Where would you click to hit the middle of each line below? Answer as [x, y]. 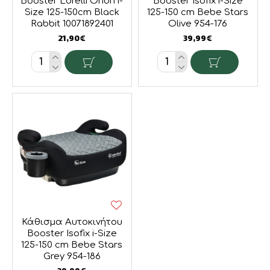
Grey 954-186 [72, 256]
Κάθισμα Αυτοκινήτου [72, 222]
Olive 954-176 [198, 24]
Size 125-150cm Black [72, 12]
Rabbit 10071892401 [72, 24]
